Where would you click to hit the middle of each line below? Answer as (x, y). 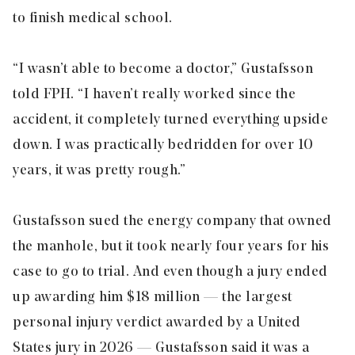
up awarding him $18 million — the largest (153, 297)
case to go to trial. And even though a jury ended (170, 272)
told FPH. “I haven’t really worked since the (154, 94)
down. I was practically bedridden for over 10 (163, 145)
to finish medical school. (93, 18)
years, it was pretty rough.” (99, 170)
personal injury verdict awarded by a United (157, 323)
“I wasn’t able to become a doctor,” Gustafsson (163, 69)
